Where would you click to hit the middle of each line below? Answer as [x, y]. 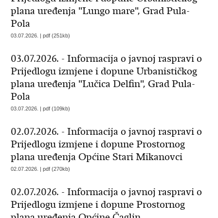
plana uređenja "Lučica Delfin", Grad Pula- [103, 84]
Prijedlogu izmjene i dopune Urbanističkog [104, 71]
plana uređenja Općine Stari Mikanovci [97, 157]
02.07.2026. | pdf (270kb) [41, 169]
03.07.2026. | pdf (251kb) [41, 36]
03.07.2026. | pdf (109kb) [41, 109]
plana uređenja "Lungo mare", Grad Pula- [100, 11]
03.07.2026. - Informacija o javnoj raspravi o [107, 59]
